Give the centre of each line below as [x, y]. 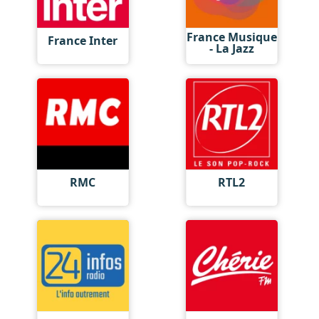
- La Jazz [231, 48]
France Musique [231, 37]
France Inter [83, 41]
